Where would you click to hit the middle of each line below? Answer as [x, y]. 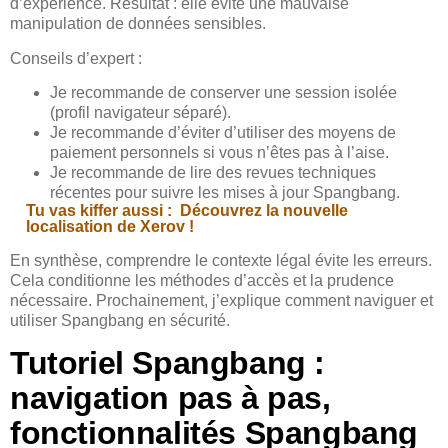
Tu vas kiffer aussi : [99, 211]
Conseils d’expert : [76, 58]
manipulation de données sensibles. [138, 24]
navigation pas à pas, [170, 397]
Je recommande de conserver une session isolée [223, 93]
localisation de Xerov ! [110, 227]
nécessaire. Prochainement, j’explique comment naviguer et [221, 301]
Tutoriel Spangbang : [168, 362]
